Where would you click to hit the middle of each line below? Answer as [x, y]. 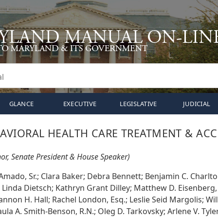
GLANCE [21, 104]
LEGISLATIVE [138, 104]
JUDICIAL [197, 104]
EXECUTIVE [80, 104]
